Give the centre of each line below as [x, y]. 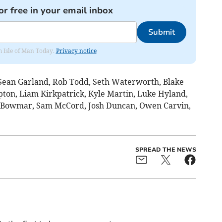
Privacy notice [76, 51]
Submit [161, 32]
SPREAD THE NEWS [166, 150]
